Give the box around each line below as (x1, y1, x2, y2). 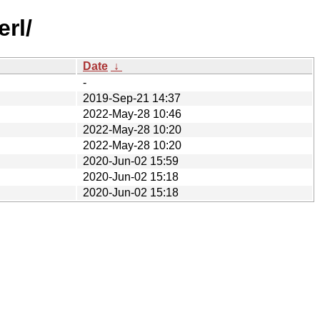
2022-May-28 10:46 (83, 107, 181, 120)
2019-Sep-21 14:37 (83, 91, 181, 104)
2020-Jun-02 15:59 (83, 154, 179, 167)
